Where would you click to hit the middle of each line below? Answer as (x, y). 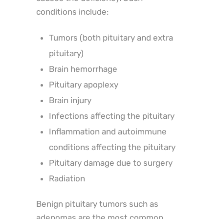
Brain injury (70, 100)
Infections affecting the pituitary (111, 116)
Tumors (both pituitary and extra (111, 37)
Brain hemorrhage (83, 69)
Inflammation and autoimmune (108, 131)
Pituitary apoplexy (83, 84)
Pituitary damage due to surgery (110, 163)
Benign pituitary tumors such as (97, 204)
